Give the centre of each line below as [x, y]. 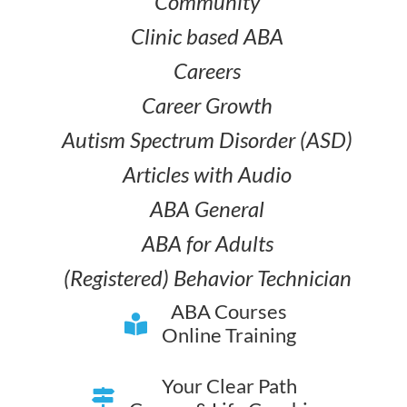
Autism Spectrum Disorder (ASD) [208, 140]
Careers [208, 71]
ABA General [208, 209]
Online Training [229, 335]
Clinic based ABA [208, 36]
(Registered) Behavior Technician [207, 278]
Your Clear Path [229, 386]
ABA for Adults [207, 243]
